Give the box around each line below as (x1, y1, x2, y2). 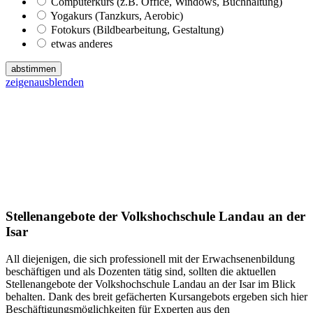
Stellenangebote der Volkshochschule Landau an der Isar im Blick (6, 277, 296, 290)
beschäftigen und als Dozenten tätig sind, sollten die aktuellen (6, 265, 276, 277)
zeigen (6, 75, 34, 88)
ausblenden (34, 75, 84, 88)
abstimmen (11, 63, 56, 74)
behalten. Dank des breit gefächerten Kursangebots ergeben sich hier (6, 290, 307, 303)
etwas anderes (51, 37, 112, 50)
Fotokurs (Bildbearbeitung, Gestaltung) (51, 23, 224, 36)
